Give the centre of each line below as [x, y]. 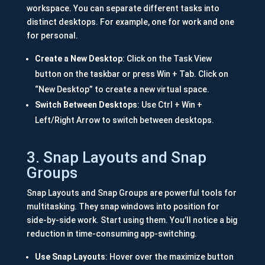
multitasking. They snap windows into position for [123, 207]
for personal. [52, 36]
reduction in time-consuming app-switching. [112, 234]
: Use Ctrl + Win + [169, 105]
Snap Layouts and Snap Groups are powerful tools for [131, 193]
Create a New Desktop [78, 59]
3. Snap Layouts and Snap [116, 158]
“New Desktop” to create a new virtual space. [122, 90]
